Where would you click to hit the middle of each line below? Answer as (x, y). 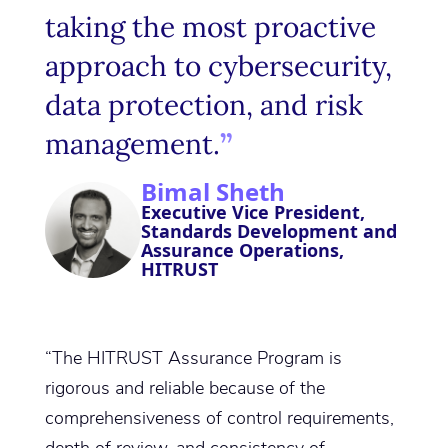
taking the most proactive (210, 27)
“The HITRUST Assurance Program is (193, 358)
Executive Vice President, (252, 212)
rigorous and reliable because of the (184, 388)
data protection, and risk (203, 105)
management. (132, 144)
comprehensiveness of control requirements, (219, 418)
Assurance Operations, (242, 250)
